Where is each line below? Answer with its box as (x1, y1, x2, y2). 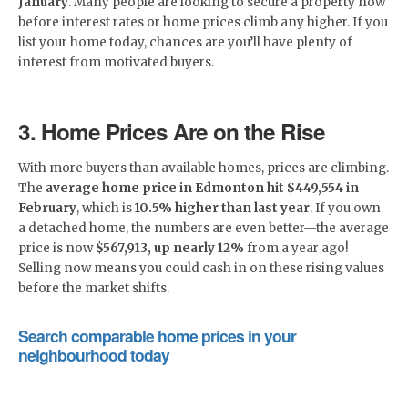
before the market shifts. (18, 280, 169, 296)
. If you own (310, 199, 381, 216)
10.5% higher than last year (135, 199, 310, 216)
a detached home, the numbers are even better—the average (18, 219, 389, 236)
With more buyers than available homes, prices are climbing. (18, 159, 389, 176)
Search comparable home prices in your (18, 323, 296, 347)
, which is (76, 199, 135, 216)
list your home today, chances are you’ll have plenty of (18, 34, 352, 50)
